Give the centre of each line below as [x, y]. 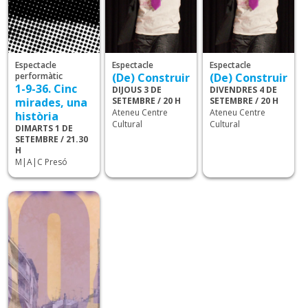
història [37, 117]
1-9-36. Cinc [46, 89]
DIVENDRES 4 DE [243, 90]
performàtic [39, 76]
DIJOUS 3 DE [137, 90]
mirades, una [52, 103]
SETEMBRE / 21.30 [52, 140]
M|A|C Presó [42, 162]
